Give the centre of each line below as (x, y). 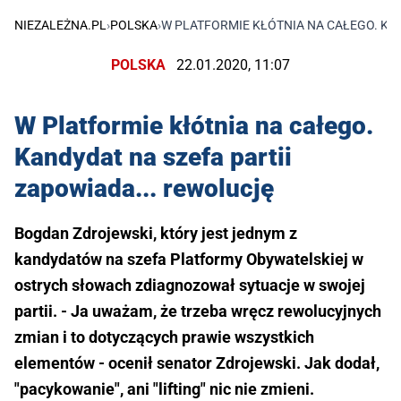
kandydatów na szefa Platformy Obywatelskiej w (189, 259)
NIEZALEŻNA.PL (60, 26)
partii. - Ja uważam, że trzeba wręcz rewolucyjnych (198, 311)
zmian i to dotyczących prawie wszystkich (164, 337)
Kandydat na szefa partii (153, 157)
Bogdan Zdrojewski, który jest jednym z (156, 233)
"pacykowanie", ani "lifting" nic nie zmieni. (164, 388)
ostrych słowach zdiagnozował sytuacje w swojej (190, 285)
